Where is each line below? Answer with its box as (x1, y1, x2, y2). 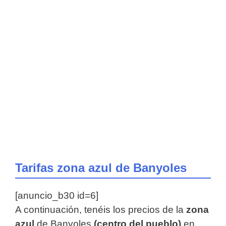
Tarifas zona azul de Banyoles (15, 161, 187, 175)
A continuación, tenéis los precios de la (15, 204, 186, 215)
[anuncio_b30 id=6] (15, 190, 98, 201)
